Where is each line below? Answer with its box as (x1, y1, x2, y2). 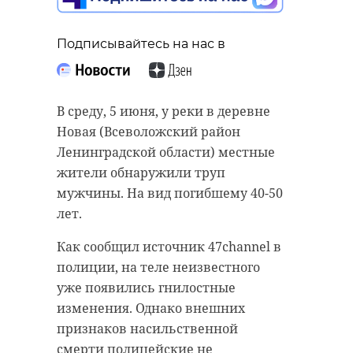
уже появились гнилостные (57, 279, 236, 297)
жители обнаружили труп (57, 164, 225, 182)
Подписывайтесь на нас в (57, 36, 225, 52)
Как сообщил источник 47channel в (57, 238, 281, 256)
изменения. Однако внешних (57, 299, 245, 318)
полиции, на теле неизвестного (57, 258, 260, 277)
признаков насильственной (57, 320, 238, 338)
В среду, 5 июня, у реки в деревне (57, 102, 270, 121)
